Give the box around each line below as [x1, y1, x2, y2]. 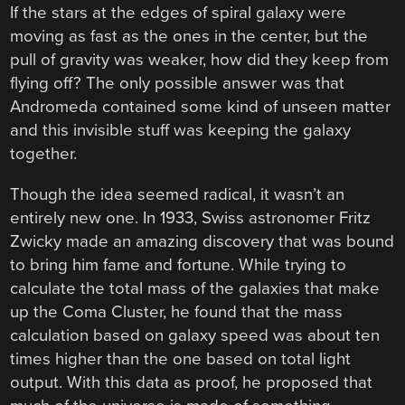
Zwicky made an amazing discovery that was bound [10, 231, 395, 252]
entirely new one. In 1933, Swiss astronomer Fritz [10, 208, 372, 229]
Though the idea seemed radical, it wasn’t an [10, 184, 345, 205]
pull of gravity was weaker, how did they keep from [10, 50, 390, 71]
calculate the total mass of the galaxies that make [10, 278, 381, 299]
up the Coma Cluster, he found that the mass [10, 302, 344, 323]
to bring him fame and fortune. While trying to [10, 255, 347, 276]
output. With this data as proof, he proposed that [10, 372, 373, 393]
